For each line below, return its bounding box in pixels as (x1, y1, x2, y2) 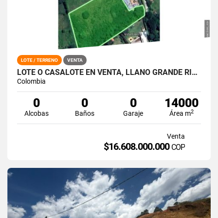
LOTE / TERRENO (21, 57, 58, 63)
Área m (169, 109, 191, 117)
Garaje (123, 109, 144, 117)
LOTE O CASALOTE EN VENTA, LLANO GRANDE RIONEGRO (192, 67, 198, 77)
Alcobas (24, 109, 49, 117)
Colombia (17, 77, 46, 85)
